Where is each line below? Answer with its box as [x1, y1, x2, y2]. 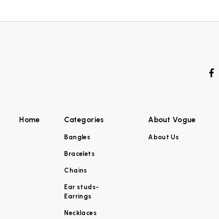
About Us [148, 133, 179, 141]
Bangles [64, 133, 91, 141]
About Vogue [148, 115, 196, 124]
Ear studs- [64, 183, 99, 191]
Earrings [64, 192, 92, 200]
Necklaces [64, 209, 97, 217]
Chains [64, 166, 88, 174]
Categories [64, 115, 104, 124]
